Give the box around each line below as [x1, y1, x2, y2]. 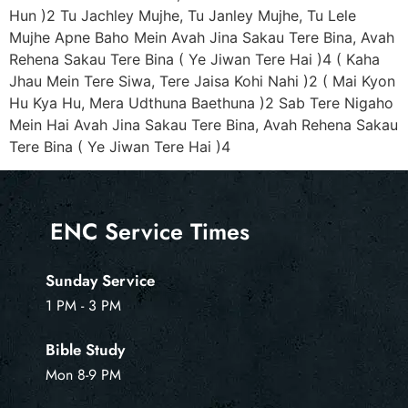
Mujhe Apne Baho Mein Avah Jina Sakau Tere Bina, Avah [9, 27, 394, 46]
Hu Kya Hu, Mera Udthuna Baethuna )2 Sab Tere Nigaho [9, 93, 393, 112]
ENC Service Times [50, 215, 250, 249]
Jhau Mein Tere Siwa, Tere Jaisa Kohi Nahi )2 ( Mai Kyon [9, 71, 395, 90]
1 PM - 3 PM [46, 295, 121, 317]
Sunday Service [46, 270, 155, 292]
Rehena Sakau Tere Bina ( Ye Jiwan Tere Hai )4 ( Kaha [9, 49, 380, 68]
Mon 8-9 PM [46, 364, 121, 386]
